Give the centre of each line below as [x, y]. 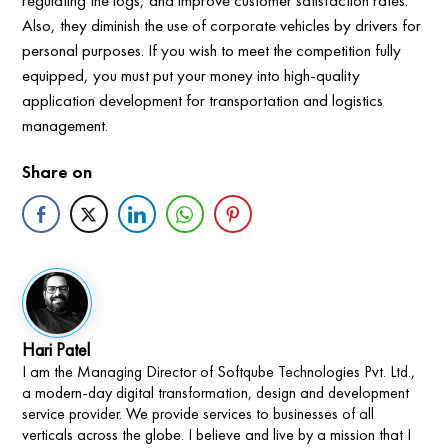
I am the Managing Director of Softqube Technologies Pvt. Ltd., [219, 372]
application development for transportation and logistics [203, 100]
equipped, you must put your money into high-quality [191, 75]
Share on [57, 172]
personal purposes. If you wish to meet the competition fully [212, 50]
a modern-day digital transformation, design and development [216, 393]
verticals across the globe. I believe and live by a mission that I [217, 435]
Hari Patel [56, 350]
